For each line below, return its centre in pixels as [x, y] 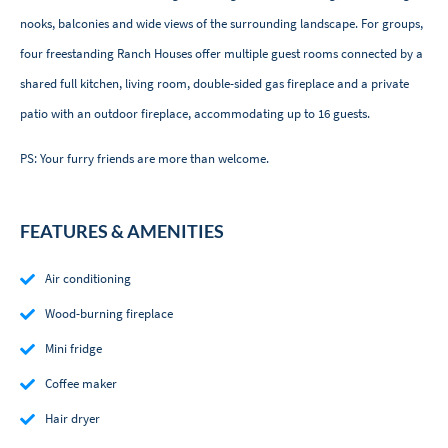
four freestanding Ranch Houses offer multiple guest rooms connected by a [221, 54]
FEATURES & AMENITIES [122, 231]
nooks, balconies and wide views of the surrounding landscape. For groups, [221, 24]
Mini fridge [73, 349]
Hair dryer [72, 419]
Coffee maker [81, 384]
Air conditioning [88, 279]
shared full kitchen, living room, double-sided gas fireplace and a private [214, 84]
